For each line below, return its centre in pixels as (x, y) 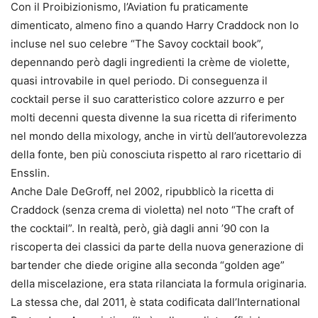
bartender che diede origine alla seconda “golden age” (148, 265)
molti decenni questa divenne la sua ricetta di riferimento (154, 118)
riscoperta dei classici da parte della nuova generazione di (157, 247)
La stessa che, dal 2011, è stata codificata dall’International (155, 302)
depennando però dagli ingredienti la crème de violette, (150, 62)
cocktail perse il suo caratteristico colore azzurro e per (148, 99)
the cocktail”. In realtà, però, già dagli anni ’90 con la (140, 229)
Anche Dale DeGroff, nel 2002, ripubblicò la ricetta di (142, 192)
